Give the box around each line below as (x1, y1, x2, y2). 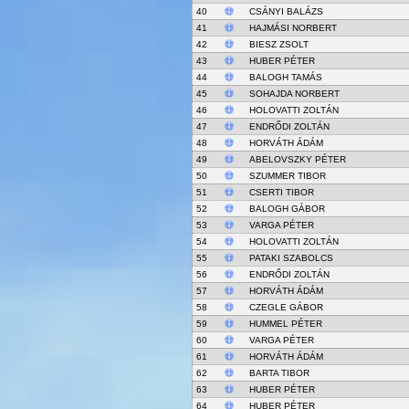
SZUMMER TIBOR (248, 171, 326, 181)
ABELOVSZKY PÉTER (248, 154, 346, 164)
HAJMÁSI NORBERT (248, 23, 337, 33)
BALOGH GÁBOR (248, 204, 325, 214)
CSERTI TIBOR (248, 187, 314, 197)
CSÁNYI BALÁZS (248, 6, 323, 16)
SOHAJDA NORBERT (248, 89, 340, 99)
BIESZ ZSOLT (248, 39, 309, 49)
